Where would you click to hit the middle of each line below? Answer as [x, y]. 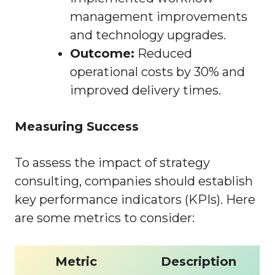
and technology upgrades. [148, 35]
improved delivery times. [145, 91]
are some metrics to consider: [105, 218]
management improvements [159, 17]
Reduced [163, 54]
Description [199, 262]
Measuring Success [77, 127]
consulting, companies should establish [134, 181]
